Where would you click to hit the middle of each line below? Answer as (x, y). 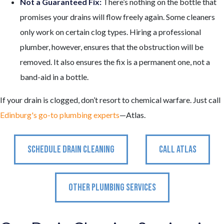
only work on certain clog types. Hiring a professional (110, 31)
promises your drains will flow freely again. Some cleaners (117, 16)
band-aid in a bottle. (54, 76)
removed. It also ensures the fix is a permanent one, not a (115, 61)
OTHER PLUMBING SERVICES (112, 187)
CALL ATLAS (178, 149)
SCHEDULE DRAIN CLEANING (71, 149)
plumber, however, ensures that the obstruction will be (112, 46)
